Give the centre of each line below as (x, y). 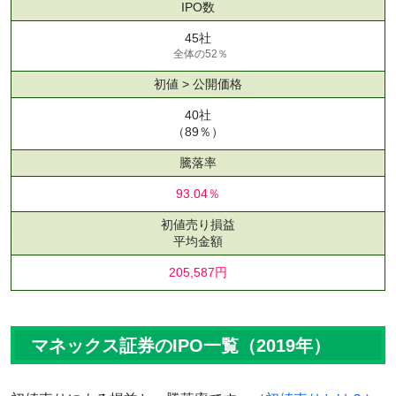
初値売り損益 (198, 224)
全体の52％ (200, 53)
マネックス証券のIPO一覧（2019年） (181, 345)
